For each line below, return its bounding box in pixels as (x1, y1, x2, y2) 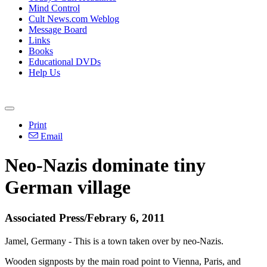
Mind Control (29, 3, 80, 13)
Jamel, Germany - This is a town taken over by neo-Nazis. (5, 235, 223, 246)
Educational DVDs (29, 57, 101, 67)
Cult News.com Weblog (29, 14, 119, 24)
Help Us (29, 67, 60, 77)
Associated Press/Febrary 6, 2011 (5, 211, 165, 224)
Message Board (29, 24, 87, 35)
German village (5, 176, 131, 198)
